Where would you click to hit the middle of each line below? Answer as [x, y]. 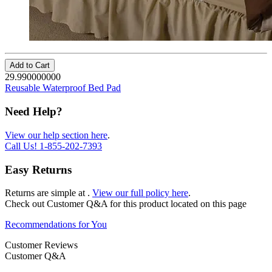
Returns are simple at [46, 193]
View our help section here [56, 135]
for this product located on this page [178, 204]
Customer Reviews [41, 245]
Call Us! [22, 146]
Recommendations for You [56, 225]
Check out [26, 204]
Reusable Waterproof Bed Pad [63, 88]
